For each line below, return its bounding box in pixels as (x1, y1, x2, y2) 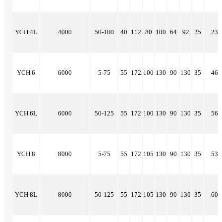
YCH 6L (14, 110, 37, 117)
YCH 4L (14, 28, 37, 36)
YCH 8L (14, 191, 37, 199)
